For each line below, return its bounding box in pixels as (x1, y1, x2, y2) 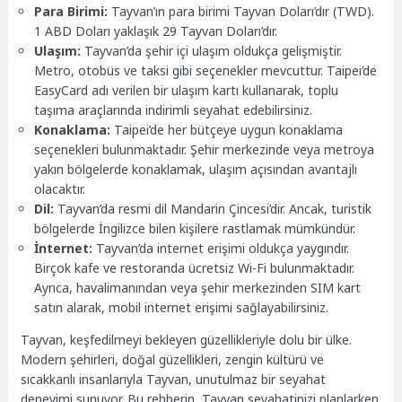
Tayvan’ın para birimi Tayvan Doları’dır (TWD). (108, 2, 375, 20)
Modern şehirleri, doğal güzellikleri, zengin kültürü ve (21, 351, 325, 369)
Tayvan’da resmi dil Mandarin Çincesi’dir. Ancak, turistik (54, 199, 372, 217)
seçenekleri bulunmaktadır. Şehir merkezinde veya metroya (34, 140, 375, 158)
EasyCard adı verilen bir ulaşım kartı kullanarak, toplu (34, 81, 339, 99)
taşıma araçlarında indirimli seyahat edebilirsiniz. (34, 100, 313, 118)
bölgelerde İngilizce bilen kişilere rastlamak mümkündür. (34, 219, 356, 237)
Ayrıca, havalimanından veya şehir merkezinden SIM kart (34, 278, 362, 296)
